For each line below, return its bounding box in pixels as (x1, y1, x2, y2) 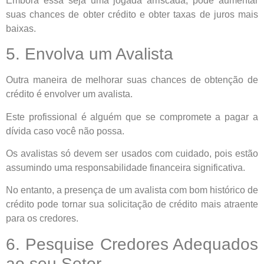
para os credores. (6, 213, 78, 224)
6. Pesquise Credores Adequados (6, 235, 258, 253)
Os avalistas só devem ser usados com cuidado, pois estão (6, 148, 258, 159)
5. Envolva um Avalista (6, 45, 173, 64)
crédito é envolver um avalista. (6, 89, 133, 100)
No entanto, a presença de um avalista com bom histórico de (6, 185, 258, 196)
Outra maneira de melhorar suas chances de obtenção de (6, 75, 258, 85)
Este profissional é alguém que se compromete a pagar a (6, 111, 258, 122)
